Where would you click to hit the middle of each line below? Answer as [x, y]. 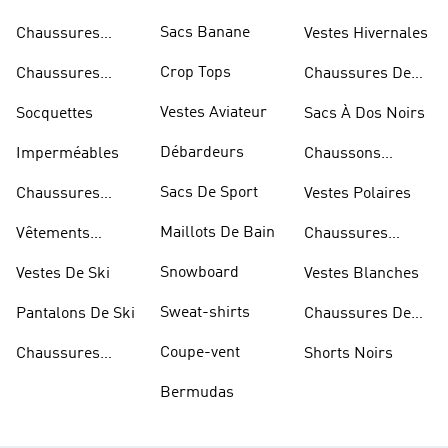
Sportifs [43, 258]
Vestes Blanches [361, 274]
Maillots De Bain [217, 233]
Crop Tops [195, 73]
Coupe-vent [200, 353]
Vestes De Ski [63, 274]
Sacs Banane [205, 33]
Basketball [341, 338]
